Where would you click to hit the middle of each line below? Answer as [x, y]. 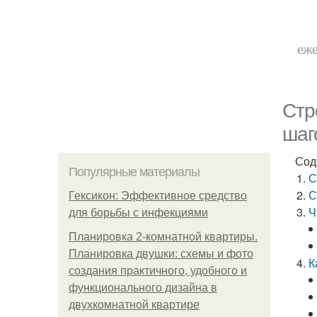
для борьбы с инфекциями [138, 213]
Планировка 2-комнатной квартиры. [163, 237]
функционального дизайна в [143, 288]
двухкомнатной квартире [134, 305]
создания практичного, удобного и [158, 271]
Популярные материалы [134, 172]
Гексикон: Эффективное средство [158, 196]
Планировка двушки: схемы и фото [161, 254]
